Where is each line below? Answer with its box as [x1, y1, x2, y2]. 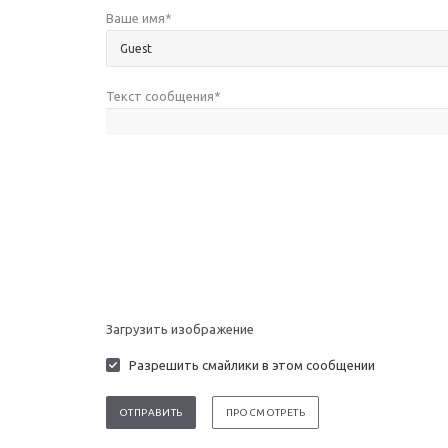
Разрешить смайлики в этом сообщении [129, 358, 375, 372]
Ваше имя [106, 11, 165, 25]
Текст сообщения [106, 89, 214, 103]
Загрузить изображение [106, 322, 254, 336]
